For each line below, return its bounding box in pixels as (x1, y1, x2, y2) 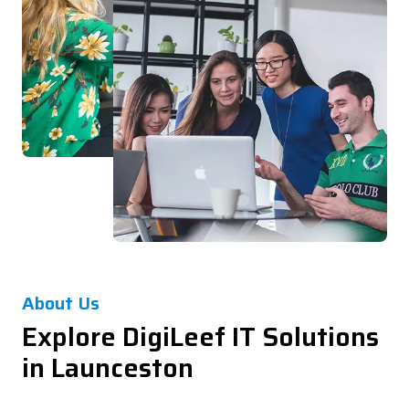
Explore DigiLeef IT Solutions (22, 316, 379, 358)
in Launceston (22, 347, 194, 389)
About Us (22, 288, 100, 318)
